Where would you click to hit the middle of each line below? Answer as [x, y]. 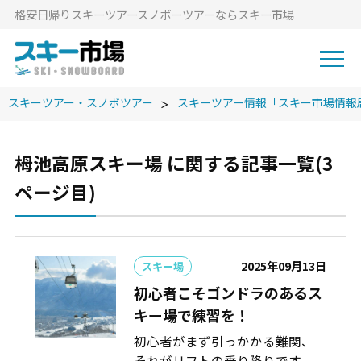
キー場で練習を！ [192, 315]
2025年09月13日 [284, 266]
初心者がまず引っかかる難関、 [224, 340]
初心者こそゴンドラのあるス [228, 292]
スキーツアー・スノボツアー [81, 102]
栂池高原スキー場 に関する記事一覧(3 [173, 164]
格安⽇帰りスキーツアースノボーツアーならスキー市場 [154, 14]
